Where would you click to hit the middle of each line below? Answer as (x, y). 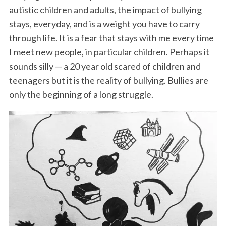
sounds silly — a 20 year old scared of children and (105, 66)
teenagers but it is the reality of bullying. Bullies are (108, 80)
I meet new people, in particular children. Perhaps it (109, 52)
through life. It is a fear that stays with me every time (111, 38)
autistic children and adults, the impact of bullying (105, 10)
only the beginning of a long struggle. (81, 95)
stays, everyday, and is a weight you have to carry (104, 24)
